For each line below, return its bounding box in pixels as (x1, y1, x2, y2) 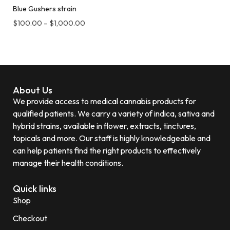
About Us (13, 84, 52, 96)
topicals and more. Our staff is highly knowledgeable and (13, 132, 210, 143)
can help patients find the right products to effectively (13, 145, 201, 156)
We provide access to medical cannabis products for (13, 95, 196, 106)
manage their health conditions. (13, 157, 123, 168)
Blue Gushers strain (13, 4, 76, 13)
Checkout (13, 213, 47, 223)
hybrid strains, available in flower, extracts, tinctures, (13, 120, 196, 131)
